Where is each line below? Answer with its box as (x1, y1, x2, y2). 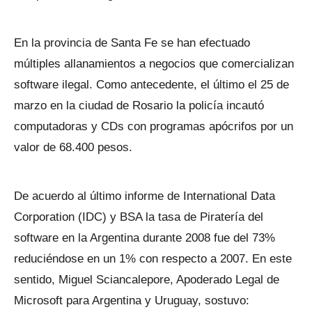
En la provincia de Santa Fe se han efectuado (14, 36, 250, 49)
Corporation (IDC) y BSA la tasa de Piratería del (14, 210, 263, 224)
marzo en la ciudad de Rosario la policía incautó (14, 99, 264, 112)
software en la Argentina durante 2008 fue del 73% (14, 231, 275, 244)
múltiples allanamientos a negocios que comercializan (14, 57, 294, 70)
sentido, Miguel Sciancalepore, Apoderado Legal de (14, 273, 279, 286)
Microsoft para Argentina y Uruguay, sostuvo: (14, 294, 249, 307)
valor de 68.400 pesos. (14, 141, 132, 154)
